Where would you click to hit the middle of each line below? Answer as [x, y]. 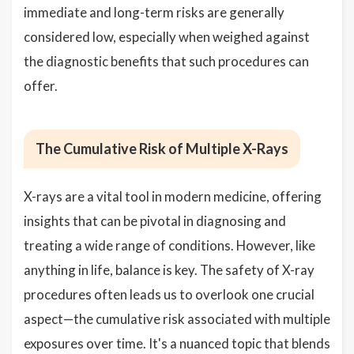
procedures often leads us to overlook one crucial [169, 295]
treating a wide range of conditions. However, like [169, 246]
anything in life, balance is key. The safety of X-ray [169, 270]
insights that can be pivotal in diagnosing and [155, 221]
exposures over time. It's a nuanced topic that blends [177, 344]
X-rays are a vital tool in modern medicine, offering [173, 197]
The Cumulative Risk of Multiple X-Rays [162, 149]
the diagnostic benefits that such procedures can [166, 62]
